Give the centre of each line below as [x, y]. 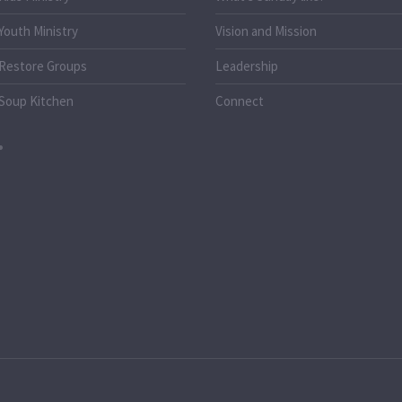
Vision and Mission [267, 31]
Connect [240, 101]
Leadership [247, 66]
